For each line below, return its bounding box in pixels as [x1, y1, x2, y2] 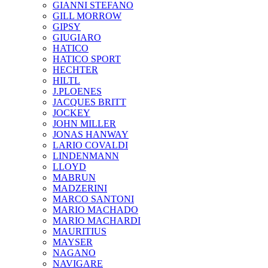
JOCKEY [53, 107, 90, 118]
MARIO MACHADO [53, 204, 138, 215]
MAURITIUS [53, 226, 106, 236]
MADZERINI [53, 182, 107, 193]
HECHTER [53, 64, 98, 75]
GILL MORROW [53, 10, 121, 21]
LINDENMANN [53, 150, 119, 161]
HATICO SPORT [53, 53, 121, 64]
